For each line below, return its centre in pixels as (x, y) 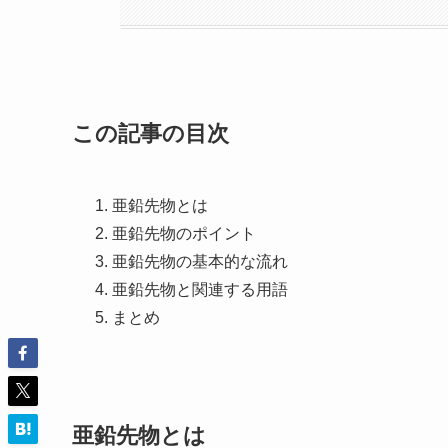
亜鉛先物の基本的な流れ (200, 262)
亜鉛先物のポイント (184, 234)
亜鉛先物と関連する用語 (200, 290)
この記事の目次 (150, 134)
